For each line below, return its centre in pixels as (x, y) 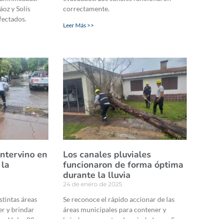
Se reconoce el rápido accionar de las (119, 199)
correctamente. (86, 9)
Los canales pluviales (107, 154)
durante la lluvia (97, 175)
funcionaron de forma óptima (123, 164)
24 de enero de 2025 (92, 184)
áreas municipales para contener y (114, 209)
